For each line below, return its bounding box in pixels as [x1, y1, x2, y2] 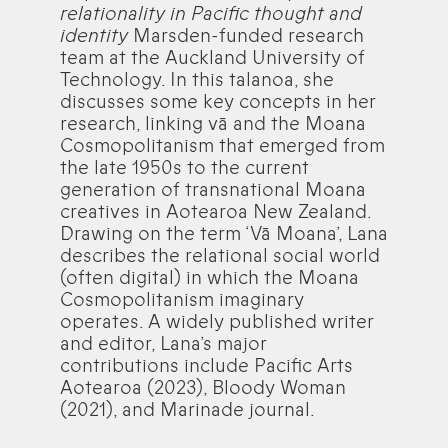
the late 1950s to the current [60, 154, 309, 181]
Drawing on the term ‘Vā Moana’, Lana [60, 220, 388, 247]
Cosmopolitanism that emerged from [60, 132, 385, 159]
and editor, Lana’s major [60, 330, 266, 357]
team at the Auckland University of [60, 44, 365, 71]
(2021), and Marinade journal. [60, 396, 315, 423]
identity [60, 22, 128, 49]
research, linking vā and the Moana [60, 110, 366, 137]
